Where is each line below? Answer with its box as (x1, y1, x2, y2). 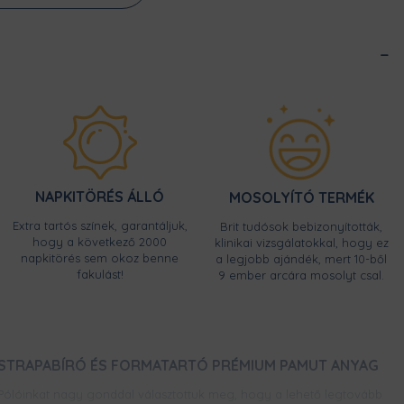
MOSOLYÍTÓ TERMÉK (228, 188, 374, 207)
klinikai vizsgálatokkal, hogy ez (214, 234, 389, 250)
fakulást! (76, 266, 124, 281)
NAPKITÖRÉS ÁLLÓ (35, 187, 165, 206)
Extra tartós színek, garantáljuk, (12, 217, 188, 233)
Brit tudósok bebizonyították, (220, 218, 383, 234)
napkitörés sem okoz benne (21, 250, 179, 265)
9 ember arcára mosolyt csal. (218, 267, 385, 282)
